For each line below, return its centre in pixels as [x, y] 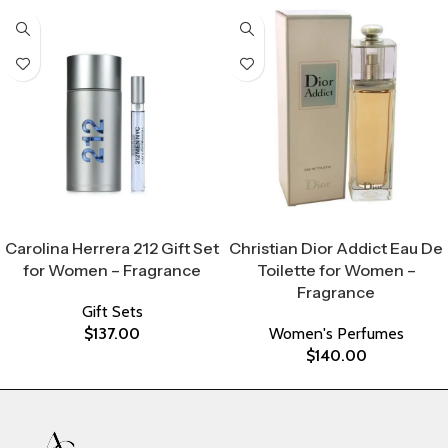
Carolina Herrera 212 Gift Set [112, 248]
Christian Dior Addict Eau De [336, 248]
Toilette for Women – [336, 270]
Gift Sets [112, 312]
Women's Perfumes [336, 334]
